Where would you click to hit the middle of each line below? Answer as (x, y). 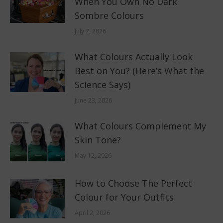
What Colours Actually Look (134, 56)
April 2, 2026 (92, 213)
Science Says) (103, 84)
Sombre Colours (109, 15)
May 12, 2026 (93, 155)
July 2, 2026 (90, 31)
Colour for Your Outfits (124, 197)
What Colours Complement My (140, 126)
